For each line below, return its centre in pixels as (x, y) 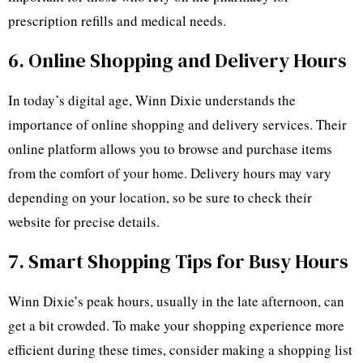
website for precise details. (84, 222)
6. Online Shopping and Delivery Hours (177, 61)
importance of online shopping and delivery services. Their (177, 125)
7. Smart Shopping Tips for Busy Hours (178, 262)
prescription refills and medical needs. (117, 21)
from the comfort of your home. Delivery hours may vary (170, 173)
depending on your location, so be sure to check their (160, 198)
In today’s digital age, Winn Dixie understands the (152, 100)
